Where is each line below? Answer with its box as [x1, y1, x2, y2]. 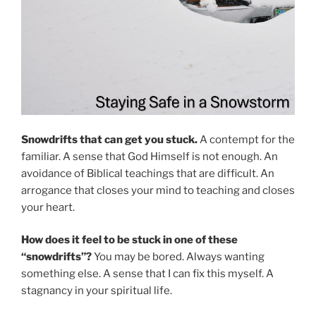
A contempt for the [197, 133, 295, 146]
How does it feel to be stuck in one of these [21, 233, 238, 247]
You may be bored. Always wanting [92, 250, 265, 264]
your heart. [21, 200, 75, 214]
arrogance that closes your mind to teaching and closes [21, 183, 295, 197]
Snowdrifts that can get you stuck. [21, 133, 197, 146]
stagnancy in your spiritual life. [21, 284, 172, 298]
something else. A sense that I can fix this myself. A [21, 267, 274, 281]
